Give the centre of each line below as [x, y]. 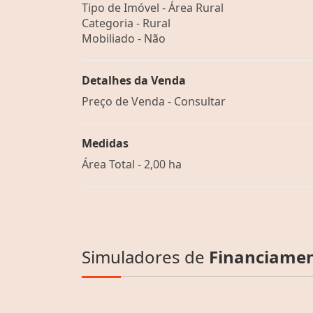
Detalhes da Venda [134, 80]
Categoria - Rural [126, 23]
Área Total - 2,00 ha [132, 164]
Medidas [105, 143]
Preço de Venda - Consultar [154, 101]
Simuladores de [145, 256]
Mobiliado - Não [124, 38]
